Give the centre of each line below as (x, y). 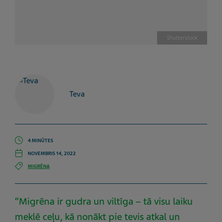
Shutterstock (182, 38)
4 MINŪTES (40, 140)
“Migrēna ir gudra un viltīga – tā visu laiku (104, 201)
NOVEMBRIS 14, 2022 (52, 153)
